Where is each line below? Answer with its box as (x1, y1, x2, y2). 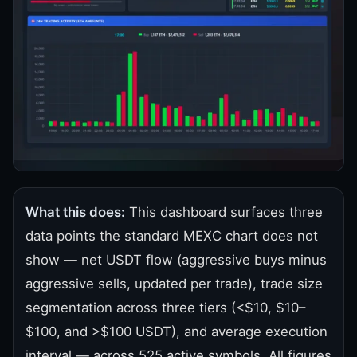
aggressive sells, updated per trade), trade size (25, 275, 323, 292)
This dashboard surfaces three (125, 203, 323, 220)
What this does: (25, 203, 125, 220)
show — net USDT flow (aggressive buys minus (25, 251, 327, 268)
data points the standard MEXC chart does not (25, 227, 318, 244)
